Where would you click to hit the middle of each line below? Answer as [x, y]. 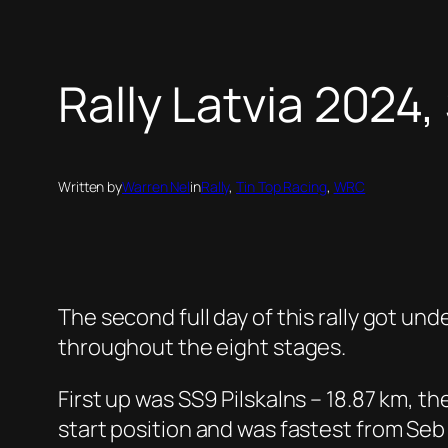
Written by [90, 187]
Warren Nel [156, 187]
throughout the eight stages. [202, 347]
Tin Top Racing [281, 187]
